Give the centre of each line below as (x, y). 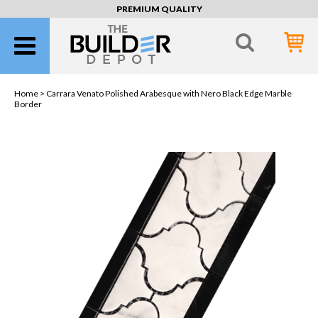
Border (28, 104)
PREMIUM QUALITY (159, 9)
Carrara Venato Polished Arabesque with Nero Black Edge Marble (169, 93)
